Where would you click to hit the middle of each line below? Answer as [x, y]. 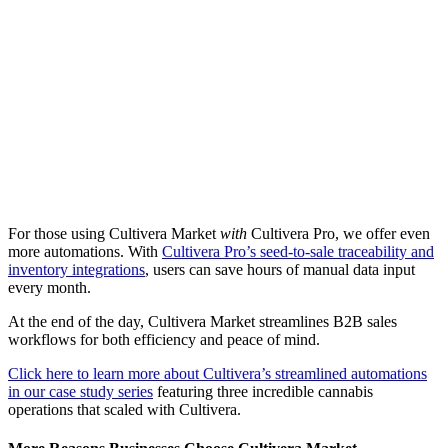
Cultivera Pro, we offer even [340, 234]
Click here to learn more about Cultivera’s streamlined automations [217, 374]
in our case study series [80, 392]
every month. [49, 288]
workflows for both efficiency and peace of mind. [164, 340]
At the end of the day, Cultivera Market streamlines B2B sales [202, 322]
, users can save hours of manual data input [280, 270]
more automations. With [85, 252]
